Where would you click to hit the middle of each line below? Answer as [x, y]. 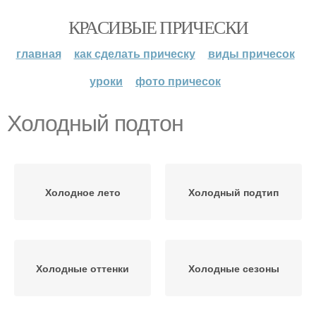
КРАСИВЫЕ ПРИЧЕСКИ [158, 27]
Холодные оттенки [83, 268]
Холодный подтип [233, 192]
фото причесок [178, 81]
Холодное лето [83, 192]
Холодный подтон [95, 123]
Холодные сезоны [233, 268]
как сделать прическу [134, 53]
